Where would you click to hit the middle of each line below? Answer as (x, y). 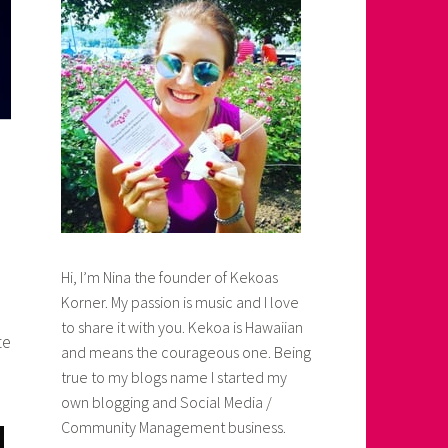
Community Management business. (173, 427)
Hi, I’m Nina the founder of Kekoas (169, 277)
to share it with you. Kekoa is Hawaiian (182, 327)
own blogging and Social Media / (166, 402)
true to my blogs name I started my (174, 377)
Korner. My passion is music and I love (180, 302)
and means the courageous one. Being (186, 352)
